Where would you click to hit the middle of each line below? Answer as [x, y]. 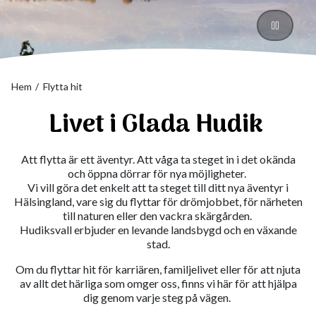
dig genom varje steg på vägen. [158, 297]
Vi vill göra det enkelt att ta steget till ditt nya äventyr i [158, 187]
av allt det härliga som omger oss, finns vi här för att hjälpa [158, 283]
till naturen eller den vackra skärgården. [158, 215]
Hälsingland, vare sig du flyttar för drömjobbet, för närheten [158, 201]
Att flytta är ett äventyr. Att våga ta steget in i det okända [158, 159]
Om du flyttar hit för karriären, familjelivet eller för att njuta [158, 269]
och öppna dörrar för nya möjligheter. [158, 173]
